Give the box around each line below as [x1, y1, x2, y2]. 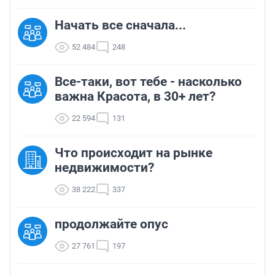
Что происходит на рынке [55, 145, 212, 161]
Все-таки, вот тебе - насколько [55, 74, 242, 90]
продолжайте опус [55, 217, 168, 232]
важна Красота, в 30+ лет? [55, 89, 215, 104]
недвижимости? [55, 160, 154, 176]
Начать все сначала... [55, 18, 186, 33]
